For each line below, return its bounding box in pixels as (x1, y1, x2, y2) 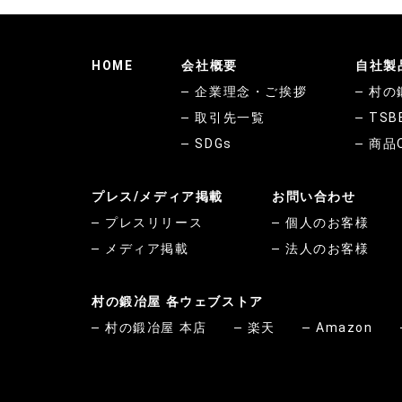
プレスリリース (105, 215, 204, 230)
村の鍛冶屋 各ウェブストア (92, 294, 264, 309)
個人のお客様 (285, 215, 370, 230)
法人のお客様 (285, 241, 370, 256)
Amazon (316, 320, 373, 335)
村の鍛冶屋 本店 (105, 320, 207, 335)
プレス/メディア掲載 (92, 189, 223, 204)
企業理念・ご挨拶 (195, 84, 308, 99)
